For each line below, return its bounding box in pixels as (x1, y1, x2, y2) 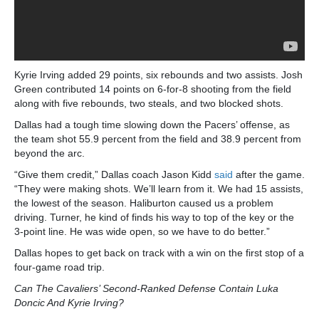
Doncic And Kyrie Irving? (14, 296, 124, 308)
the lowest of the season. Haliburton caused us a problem (14, 197, 273, 209)
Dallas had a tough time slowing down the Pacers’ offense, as (14, 118, 290, 130)
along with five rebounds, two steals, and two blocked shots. (14, 97, 286, 109)
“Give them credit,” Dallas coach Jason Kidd (14, 168, 214, 180)
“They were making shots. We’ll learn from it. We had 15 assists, (14, 182, 303, 194)
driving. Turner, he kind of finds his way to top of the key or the (14, 211, 294, 223)
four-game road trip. (14, 261, 105, 273)
